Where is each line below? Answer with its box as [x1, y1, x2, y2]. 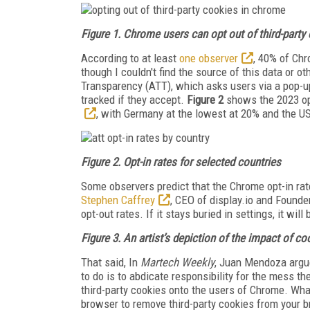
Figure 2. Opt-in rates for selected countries [81, 154, 281, 169]
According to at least [81, 51, 179, 65]
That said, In [81, 255, 140, 269]
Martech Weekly [140, 255, 215, 269]
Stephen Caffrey [81, 192, 155, 207]
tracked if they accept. [81, 92, 187, 107]
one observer [179, 51, 238, 65]
